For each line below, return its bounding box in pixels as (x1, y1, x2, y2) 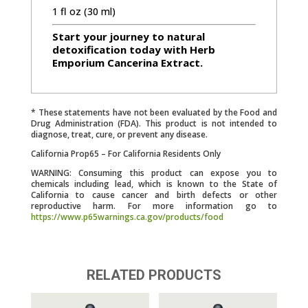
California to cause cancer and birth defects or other (30, 188, 278, 201)
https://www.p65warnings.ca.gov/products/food (30, 210, 223, 223)
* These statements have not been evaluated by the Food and (30, 106, 278, 118)
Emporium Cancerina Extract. (52, 55, 203, 69)
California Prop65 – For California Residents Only (30, 147, 221, 159)
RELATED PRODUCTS (86, 266, 221, 283)
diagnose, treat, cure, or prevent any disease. (30, 128, 208, 140)
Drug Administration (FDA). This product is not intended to (30, 117, 278, 129)
